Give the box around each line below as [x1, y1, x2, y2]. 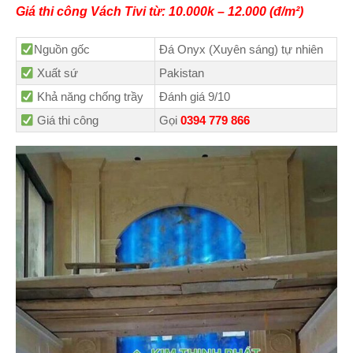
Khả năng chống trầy [34, 90, 144, 104]
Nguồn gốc [34, 43, 91, 57]
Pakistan [159, 66, 204, 80]
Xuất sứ [34, 66, 79, 80]
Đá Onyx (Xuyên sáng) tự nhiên [159, 43, 323, 57]
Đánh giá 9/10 [159, 90, 230, 104]
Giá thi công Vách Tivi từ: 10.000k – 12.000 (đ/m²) [16, 4, 303, 18]
